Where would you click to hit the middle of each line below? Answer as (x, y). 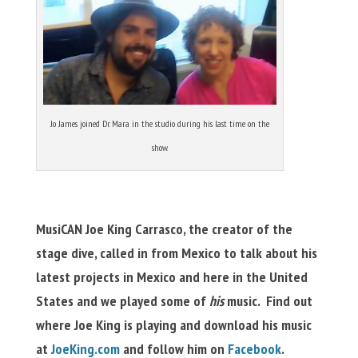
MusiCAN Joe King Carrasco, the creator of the (164, 229)
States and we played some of (122, 300)
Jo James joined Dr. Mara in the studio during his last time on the (159, 123)
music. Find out (268, 300)
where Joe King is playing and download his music (173, 324)
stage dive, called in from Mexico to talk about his (176, 253)
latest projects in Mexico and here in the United (171, 276)
